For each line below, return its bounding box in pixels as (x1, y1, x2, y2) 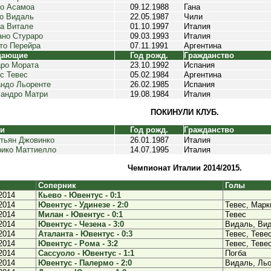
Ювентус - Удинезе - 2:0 (38, 200, 128, 209)
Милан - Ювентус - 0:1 (38, 210, 123, 219)
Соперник (38, 181, 76, 190)
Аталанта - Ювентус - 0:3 (38, 229, 132, 238)
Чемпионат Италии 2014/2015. (127, 163, 242, 172)
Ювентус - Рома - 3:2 (38, 239, 118, 248)
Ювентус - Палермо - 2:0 (38, 258, 132, 267)
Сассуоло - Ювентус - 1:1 (38, 249, 134, 258)
